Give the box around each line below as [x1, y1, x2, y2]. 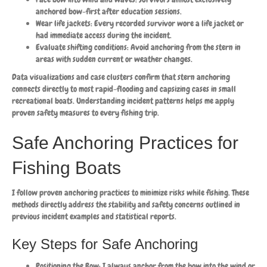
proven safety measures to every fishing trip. [12, 107, 159, 118]
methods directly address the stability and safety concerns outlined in [12, 198, 240, 210]
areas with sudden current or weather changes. [36, 53, 193, 64]
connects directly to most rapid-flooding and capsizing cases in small [12, 83, 236, 94]
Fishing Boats [12, 157, 121, 178]
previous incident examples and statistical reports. [12, 210, 176, 222]
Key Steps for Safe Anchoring [12, 235, 198, 252]
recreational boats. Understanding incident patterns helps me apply [12, 95, 234, 106]
